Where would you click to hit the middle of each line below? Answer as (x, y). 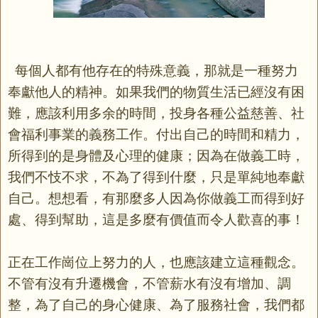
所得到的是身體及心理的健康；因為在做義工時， (156, 155)
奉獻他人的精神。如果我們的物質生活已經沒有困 (156, 92)
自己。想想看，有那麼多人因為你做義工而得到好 (156, 198)
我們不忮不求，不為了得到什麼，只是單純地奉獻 (156, 177)
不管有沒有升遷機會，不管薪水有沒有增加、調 (149, 283)
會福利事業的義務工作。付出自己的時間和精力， (156, 134)
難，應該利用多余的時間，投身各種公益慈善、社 (156, 113)
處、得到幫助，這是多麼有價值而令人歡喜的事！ (156, 219)
